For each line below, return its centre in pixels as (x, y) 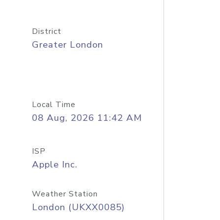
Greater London (67, 45)
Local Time (54, 105)
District (46, 31)
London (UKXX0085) (78, 207)
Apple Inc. (55, 165)
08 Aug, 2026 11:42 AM (87, 118)
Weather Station (65, 194)
